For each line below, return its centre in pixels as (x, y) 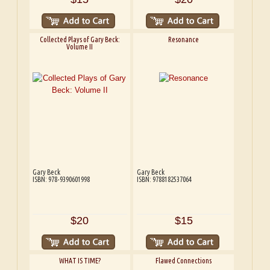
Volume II (80, 47)
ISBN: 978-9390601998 (61, 180)
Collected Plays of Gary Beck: (80, 40)
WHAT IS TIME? (80, 261)
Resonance (184, 40)
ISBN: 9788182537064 (164, 180)
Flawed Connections (184, 261)
